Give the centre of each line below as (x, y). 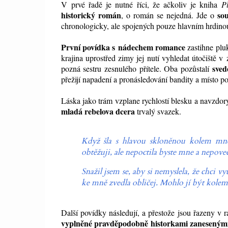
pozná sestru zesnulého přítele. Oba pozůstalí (136, 69)
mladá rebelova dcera (98, 111)
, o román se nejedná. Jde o (169, 15)
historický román (91, 15)
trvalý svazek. (158, 111)
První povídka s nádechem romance (123, 47)
